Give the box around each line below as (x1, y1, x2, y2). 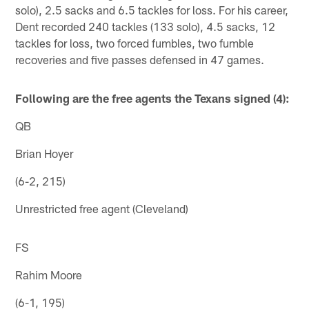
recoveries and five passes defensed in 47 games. (15, 52, 265, 66)
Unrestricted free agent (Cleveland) (15, 201, 189, 215)
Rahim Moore (15, 267, 83, 281)
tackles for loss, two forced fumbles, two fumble (15, 35, 255, 50)
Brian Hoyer (15, 146, 74, 160)
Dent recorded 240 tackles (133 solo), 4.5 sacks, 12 (15, 19, 276, 33)
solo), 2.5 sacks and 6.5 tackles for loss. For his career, (15, 2, 289, 17)
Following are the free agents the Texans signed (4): (15, 90, 290, 105)
